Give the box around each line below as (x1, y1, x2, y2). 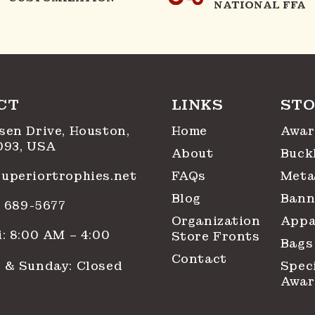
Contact (171, 252, 227, 266)
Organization (171, 214, 261, 229)
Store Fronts (171, 229, 260, 244)
